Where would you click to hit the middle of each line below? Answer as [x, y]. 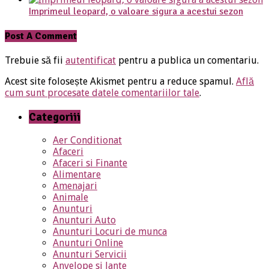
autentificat [91, 61]
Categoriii [55, 116]
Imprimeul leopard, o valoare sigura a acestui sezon [136, 11]
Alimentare [77, 175]
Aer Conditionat [87, 141]
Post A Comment [41, 36]
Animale [71, 198]
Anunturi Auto [84, 220]
